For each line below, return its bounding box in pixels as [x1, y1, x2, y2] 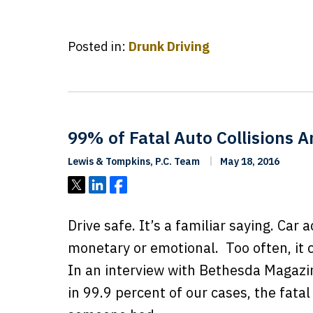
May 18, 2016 [218, 155, 279, 168]
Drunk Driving [129, 38, 210, 54]
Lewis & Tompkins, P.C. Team [68, 155, 200, 168]
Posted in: [68, 38, 126, 54]
